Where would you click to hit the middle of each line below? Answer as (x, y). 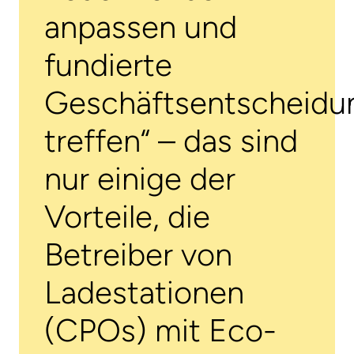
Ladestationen (144, 292)
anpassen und (141, 26)
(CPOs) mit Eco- (160, 330)
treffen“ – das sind (171, 140)
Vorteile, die (127, 216)
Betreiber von (138, 254)
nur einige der (140, 178)
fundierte (108, 64)
